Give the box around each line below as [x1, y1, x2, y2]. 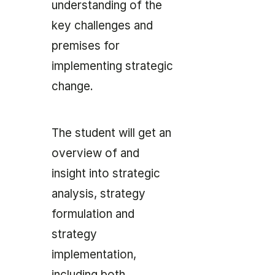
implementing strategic [52, 59, 173, 74]
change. [52, 79, 93, 94]
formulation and [52, 207, 134, 222]
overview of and [52, 146, 139, 161]
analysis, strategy [52, 187, 145, 201]
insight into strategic [52, 166, 160, 181]
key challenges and [52, 18, 153, 33]
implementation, [52, 247, 136, 262]
